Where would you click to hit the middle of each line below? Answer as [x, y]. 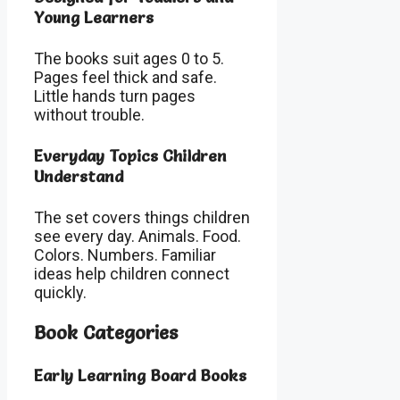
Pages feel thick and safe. [125, 77]
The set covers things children [142, 217]
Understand [79, 176]
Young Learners [94, 18]
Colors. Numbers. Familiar [125, 254]
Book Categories [106, 332]
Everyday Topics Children [130, 155]
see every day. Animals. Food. [137, 236]
